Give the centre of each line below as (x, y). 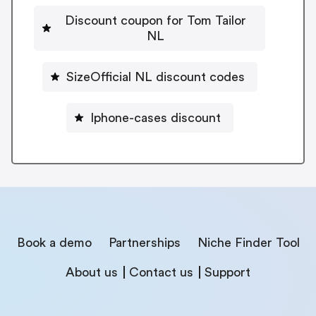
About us (92, 272)
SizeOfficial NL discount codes (155, 77)
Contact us (161, 272)
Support (227, 272)
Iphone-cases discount (155, 117)
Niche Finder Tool (248, 242)
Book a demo (54, 242)
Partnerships (144, 242)
